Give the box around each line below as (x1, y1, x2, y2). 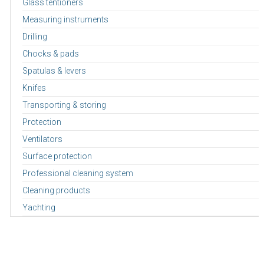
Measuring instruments (22, 14, 108, 24)
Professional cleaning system (22, 168, 133, 178)
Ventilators (22, 134, 62, 144)
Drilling (22, 31, 47, 41)
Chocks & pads (22, 48, 79, 58)
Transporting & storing (22, 100, 106, 110)
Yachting (22, 202, 55, 212)
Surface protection (22, 151, 92, 161)
